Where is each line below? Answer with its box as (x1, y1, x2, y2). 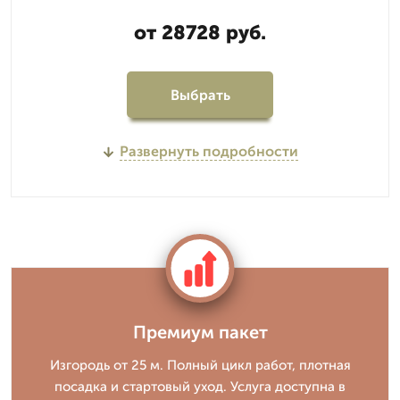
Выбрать (170, 86, 230, 104)
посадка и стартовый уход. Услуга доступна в (54, 379, 346, 395)
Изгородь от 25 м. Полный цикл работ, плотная (49, 357, 351, 373)
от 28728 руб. (134, 21, 266, 45)
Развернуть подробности (119, 143, 298, 160)
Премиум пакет (132, 321, 268, 343)
